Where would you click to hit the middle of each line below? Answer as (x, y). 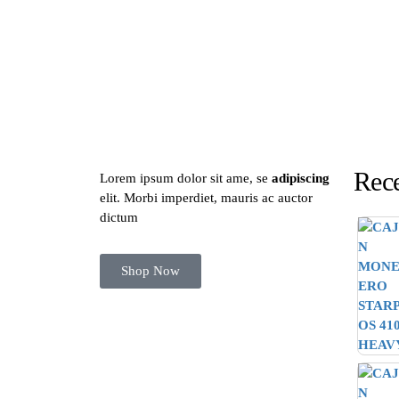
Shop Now (151, 271)
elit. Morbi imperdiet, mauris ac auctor (206, 198)
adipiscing (301, 178)
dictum (119, 217)
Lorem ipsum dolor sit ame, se (186, 178)
